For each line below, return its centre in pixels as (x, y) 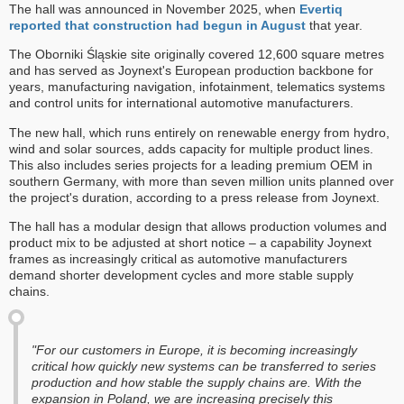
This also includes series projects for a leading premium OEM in (191, 165)
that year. (334, 25)
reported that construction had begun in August (157, 25)
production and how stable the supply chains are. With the (197, 382)
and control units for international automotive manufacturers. (181, 103)
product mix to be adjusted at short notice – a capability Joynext (190, 243)
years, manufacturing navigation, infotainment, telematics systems (197, 87)
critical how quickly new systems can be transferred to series (204, 366)
